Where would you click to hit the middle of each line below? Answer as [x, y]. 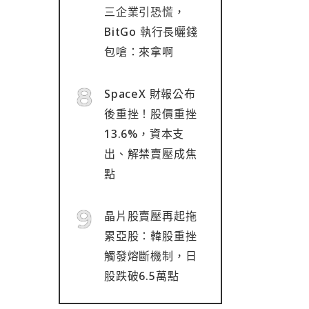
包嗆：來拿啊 [139, 52]
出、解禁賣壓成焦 [151, 154]
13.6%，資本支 [144, 134]
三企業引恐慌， [145, 12]
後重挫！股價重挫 [151, 114]
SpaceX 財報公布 [150, 94]
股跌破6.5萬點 [142, 276]
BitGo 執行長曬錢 [151, 32]
